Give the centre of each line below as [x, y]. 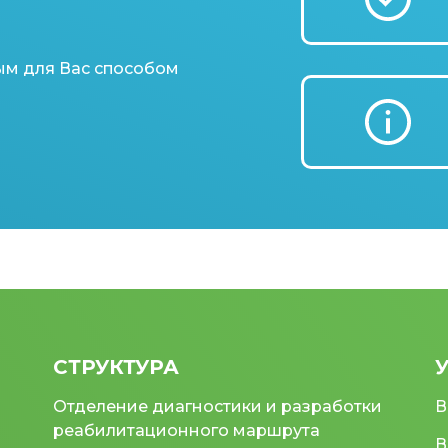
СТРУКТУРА [116, 366]
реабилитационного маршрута [187, 430]
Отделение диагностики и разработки [218, 406]
